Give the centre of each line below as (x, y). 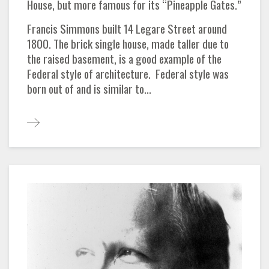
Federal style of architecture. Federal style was (128, 73)
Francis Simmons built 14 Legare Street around (127, 28)
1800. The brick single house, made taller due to (128, 43)
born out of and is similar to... (89, 88)
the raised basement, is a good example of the (124, 58)
